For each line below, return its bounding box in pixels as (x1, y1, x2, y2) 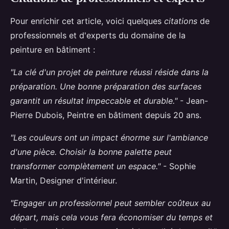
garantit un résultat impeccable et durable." (10, 95, 177, 106)
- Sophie (161, 161, 196, 171)
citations (164, 15, 197, 26)
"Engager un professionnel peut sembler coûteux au (10, 197, 211, 208)
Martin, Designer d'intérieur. (10, 175, 117, 186)
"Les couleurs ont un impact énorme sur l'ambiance (10, 132, 208, 143)
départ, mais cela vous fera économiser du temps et (10, 212, 213, 222)
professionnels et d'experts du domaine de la (10, 30, 186, 40)
